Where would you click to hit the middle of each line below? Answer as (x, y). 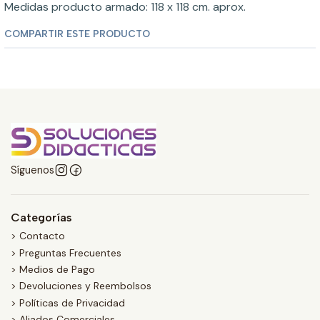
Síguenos (32, 170)
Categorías (41, 217)
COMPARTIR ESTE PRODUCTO (77, 34)
